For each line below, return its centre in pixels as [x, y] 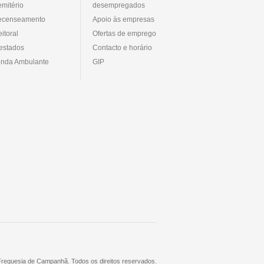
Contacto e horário [122, 47]
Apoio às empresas [123, 19]
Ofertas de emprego [124, 33]
